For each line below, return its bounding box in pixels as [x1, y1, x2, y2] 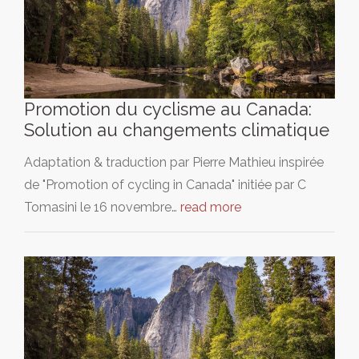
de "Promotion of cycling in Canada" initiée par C [24, 176, 306, 192]
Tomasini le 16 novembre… [24, 199, 180, 215]
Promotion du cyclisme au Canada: [24, 98, 312, 119]
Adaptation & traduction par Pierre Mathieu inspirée [24, 154, 324, 170]
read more [180, 199, 241, 215]
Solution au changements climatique [24, 119, 329, 140]
